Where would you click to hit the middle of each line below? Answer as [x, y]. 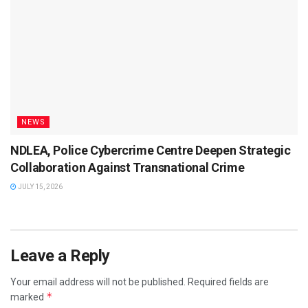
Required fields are [228, 282]
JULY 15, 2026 [40, 187]
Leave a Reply [60, 256]
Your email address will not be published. [98, 282]
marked [28, 297]
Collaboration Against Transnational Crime [128, 168]
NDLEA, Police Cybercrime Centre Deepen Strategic [151, 151]
